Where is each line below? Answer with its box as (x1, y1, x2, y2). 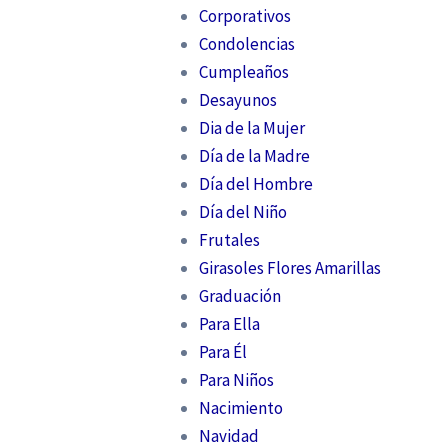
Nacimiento (198, 396, 283, 419)
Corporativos (198, 4, 291, 27)
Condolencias (198, 32, 295, 55)
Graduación (198, 284, 281, 307)
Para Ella (198, 312, 260, 335)
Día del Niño (198, 200, 287, 223)
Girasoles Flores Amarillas (198, 256, 381, 279)
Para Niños (198, 368, 274, 391)
